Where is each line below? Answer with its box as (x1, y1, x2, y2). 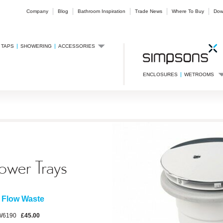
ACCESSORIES (58, 43, 95, 49)
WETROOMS (184, 72, 216, 77)
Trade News (135, 8, 162, 14)
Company (26, 8, 48, 14)
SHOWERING (20, 43, 52, 49)
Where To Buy (172, 8, 204, 14)
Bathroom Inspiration (78, 8, 125, 14)
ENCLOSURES (143, 72, 178, 77)
